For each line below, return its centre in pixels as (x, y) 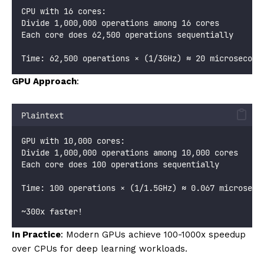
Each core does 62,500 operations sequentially (127, 34)
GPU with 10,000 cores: (73, 141)
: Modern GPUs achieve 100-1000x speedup (153, 234)
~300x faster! (52, 211)
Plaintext (42, 115)
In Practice (36, 234)
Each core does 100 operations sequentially (120, 164)
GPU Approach (44, 81)
